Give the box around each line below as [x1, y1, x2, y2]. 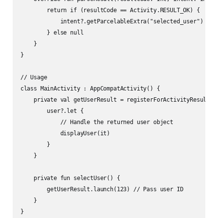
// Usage [20, 74, 47, 81]
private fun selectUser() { [20, 175, 120, 182]
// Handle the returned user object [20, 119, 173, 126]
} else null [20, 29, 84, 36]
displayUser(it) [20, 130, 110, 137]
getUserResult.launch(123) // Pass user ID [20, 186, 183, 193]
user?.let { [20, 108, 84, 115]
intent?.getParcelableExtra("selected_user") [20, 18, 203, 25]
